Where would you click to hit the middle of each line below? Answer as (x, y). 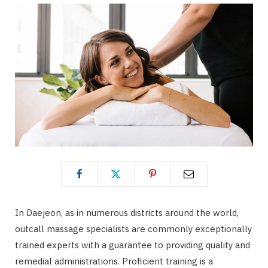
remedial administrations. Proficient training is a (114, 261)
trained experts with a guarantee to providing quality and (133, 245)
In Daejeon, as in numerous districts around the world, (127, 212)
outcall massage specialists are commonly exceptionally (133, 229)
